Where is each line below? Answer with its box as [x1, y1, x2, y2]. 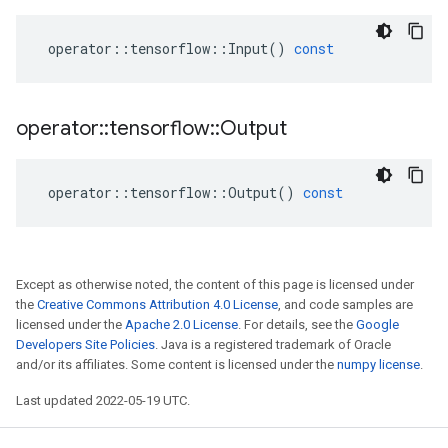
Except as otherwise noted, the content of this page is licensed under [16, 277, 414, 292]
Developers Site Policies [16, 337, 155, 352]
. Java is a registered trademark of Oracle [155, 337, 391, 352]
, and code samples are [278, 297, 413, 312]
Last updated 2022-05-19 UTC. [16, 393, 190, 408]
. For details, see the [238, 317, 356, 332]
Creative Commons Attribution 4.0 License [37, 297, 278, 312]
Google [356, 317, 399, 332]
